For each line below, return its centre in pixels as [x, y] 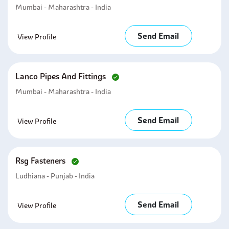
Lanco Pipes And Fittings [62, 76]
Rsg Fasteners [41, 161]
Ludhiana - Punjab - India [55, 176]
